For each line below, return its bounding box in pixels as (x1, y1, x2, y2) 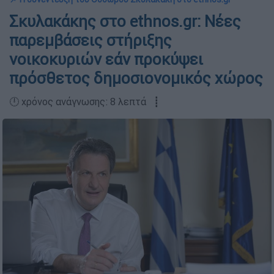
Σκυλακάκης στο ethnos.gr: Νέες (9, 12, 241, 31)
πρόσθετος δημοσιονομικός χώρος (9, 68, 263, 88)
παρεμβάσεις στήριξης (9, 31, 172, 50)
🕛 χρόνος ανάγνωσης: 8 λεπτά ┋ (9, 95, 160, 108)
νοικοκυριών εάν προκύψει (9, 50, 203, 69)
